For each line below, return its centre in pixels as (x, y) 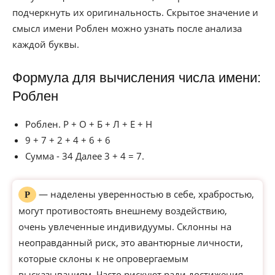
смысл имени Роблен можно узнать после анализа (127, 28)
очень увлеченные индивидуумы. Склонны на (125, 227)
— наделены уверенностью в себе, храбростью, (145, 194)
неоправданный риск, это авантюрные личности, (131, 242)
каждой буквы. (46, 44)
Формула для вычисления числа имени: (137, 78)
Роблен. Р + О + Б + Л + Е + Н (89, 124)
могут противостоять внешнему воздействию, (123, 211)
